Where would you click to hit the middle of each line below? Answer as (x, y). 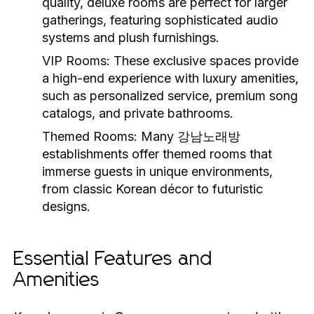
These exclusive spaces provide (204, 60)
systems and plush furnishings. (131, 37)
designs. (66, 206)
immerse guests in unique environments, (157, 171)
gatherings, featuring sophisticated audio (160, 20)
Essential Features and (114, 259)
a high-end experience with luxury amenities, (170, 78)
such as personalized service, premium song (170, 95)
